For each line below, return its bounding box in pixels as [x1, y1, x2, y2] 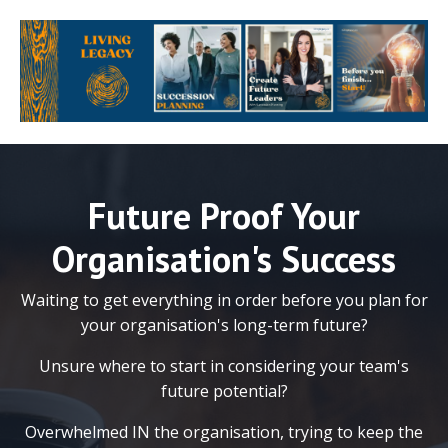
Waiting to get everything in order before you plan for [20, 289, 428, 311]
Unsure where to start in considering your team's [39, 355, 409, 377]
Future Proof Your [88, 192, 360, 239]
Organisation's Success [52, 235, 396, 282]
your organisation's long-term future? [80, 314, 368, 336]
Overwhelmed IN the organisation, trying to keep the [25, 421, 423, 443]
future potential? [160, 380, 288, 402]
